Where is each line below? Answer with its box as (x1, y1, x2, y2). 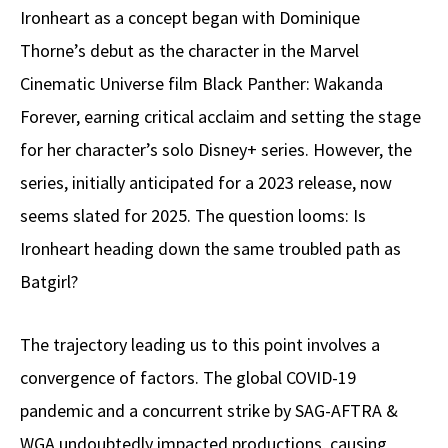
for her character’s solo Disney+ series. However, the (20, 138, 412, 162)
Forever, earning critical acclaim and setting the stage (20, 105, 421, 129)
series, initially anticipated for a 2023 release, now (20, 171, 392, 195)
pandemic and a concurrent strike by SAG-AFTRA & (20, 399, 398, 423)
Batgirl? (20, 270, 78, 294)
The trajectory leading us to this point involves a (20, 333, 380, 357)
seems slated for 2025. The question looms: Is (20, 204, 366, 228)
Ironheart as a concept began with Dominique (20, 6, 360, 30)
